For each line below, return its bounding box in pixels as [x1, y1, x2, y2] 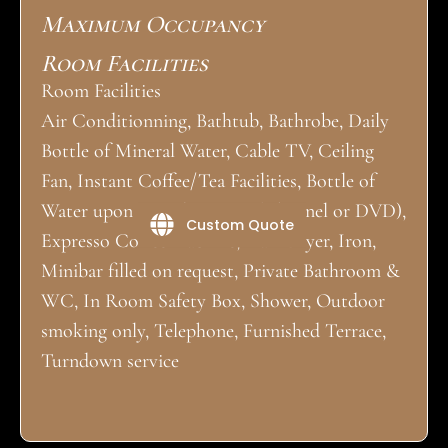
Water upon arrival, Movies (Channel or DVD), [41, 199, 406, 224]
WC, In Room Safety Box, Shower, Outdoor [41, 289, 385, 314]
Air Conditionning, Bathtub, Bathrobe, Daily [41, 109, 389, 134]
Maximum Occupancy [41, 10, 265, 40]
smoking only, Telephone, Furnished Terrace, [41, 319, 386, 344]
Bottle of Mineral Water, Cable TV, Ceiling [41, 139, 374, 164]
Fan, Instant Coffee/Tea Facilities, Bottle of [41, 169, 375, 194]
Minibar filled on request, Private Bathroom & [41, 259, 400, 284]
